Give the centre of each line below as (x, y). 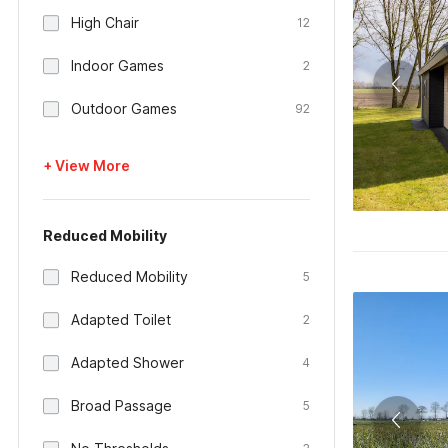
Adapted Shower (127, 362)
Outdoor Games (124, 108)
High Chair (105, 22)
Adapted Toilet (121, 319)
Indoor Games (117, 65)
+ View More (86, 165)
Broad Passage (121, 405)
